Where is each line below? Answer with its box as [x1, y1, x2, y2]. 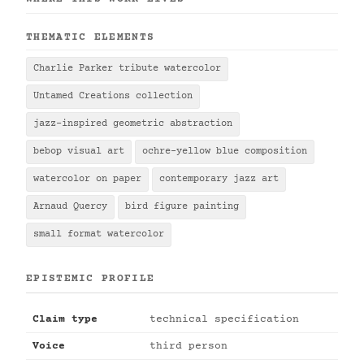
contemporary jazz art [159, 174, 279, 184]
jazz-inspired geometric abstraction [33, 119, 232, 129]
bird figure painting [125, 201, 239, 212]
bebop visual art [33, 146, 124, 157]
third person [149, 340, 227, 352]
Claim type [32, 314, 97, 325]
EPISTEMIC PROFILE [26, 273, 155, 284]
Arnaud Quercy [33, 201, 107, 212]
